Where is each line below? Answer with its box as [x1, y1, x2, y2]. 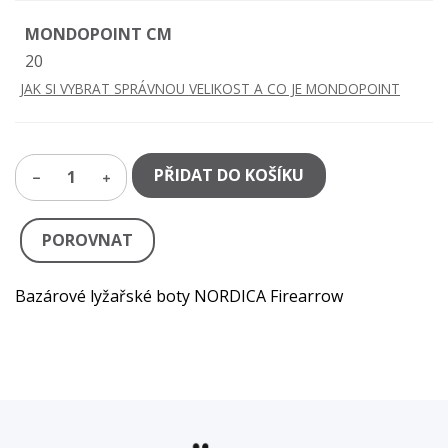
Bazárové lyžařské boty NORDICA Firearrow [15, 284, 343, 307]
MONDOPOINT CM [25, 22, 172, 45]
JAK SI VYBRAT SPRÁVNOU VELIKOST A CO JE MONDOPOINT [20, 78, 400, 98]
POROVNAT [42, 228, 133, 251]
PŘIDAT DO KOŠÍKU [154, 163, 304, 186]
